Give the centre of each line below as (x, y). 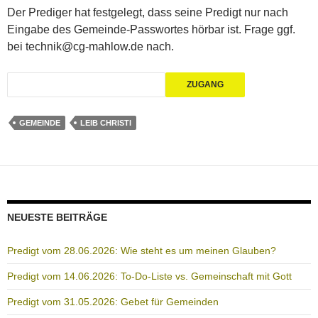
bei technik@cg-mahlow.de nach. (91, 47)
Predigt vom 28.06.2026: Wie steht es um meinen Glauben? (142, 251)
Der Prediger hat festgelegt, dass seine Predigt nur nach (148, 13)
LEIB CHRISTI (106, 123)
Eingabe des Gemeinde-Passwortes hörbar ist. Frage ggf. (151, 30)
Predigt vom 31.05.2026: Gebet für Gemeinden (113, 302)
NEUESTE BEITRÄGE (57, 218)
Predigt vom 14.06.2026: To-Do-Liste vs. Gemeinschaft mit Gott (149, 276)
